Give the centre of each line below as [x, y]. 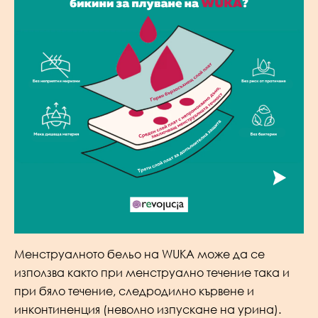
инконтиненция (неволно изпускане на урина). [148, 309]
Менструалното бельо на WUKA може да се [139, 254]
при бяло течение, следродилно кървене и [134, 291]
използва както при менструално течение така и [152, 272]
